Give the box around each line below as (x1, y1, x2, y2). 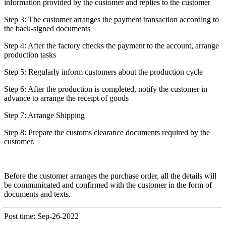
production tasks (4, 50, 56, 60)
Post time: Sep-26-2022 (4, 212, 79, 221)
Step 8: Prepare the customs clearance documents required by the (4, 128, 210, 137)
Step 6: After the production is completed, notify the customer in (4, 85, 207, 94)
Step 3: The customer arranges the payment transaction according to (4, 15, 219, 24)
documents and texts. (4, 190, 71, 199)
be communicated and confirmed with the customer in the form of (4, 181, 212, 190)
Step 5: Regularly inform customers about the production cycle (4, 68, 203, 77)
